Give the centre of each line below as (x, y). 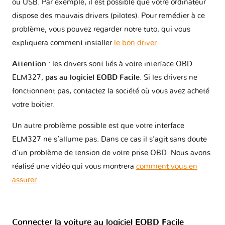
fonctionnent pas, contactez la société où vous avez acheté (111, 91)
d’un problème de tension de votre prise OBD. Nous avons (111, 153)
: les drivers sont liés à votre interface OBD (119, 64)
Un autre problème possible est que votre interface (98, 126)
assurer (24, 180)
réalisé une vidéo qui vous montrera (74, 166)
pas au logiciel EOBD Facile (92, 77)
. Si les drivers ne (168, 77)
